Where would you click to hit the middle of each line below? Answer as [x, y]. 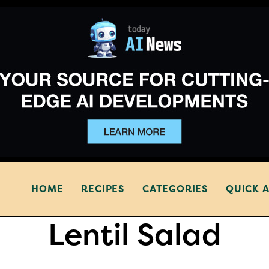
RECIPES [103, 189]
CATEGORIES [175, 189]
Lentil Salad [134, 235]
